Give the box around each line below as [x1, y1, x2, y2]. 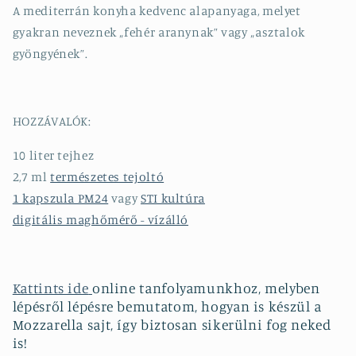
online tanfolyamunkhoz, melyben [91, 279, 320, 296]
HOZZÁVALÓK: [12, 114, 91, 130]
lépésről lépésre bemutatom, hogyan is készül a [12, 297, 322, 315]
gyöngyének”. [12, 45, 88, 61]
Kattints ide [12, 279, 89, 296]
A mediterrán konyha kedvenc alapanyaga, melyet [12, 2, 301, 18]
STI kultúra [140, 190, 205, 206]
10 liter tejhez [12, 147, 95, 163]
